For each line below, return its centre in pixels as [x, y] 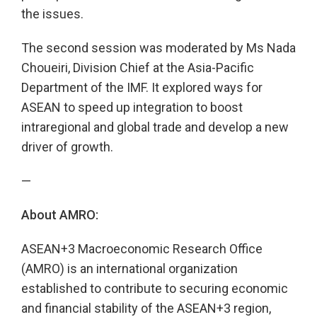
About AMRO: [60, 214]
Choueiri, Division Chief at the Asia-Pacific [138, 67]
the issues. [52, 13]
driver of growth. [67, 146]
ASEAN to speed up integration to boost [132, 107]
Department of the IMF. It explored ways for [142, 87]
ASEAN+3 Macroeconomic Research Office [142, 248]
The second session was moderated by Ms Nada [158, 47]
